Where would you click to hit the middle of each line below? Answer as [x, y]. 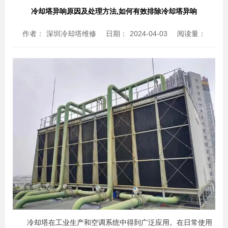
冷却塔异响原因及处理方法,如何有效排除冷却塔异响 [114, 11]
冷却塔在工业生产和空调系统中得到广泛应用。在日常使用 [112, 223]
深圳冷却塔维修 [72, 33]
